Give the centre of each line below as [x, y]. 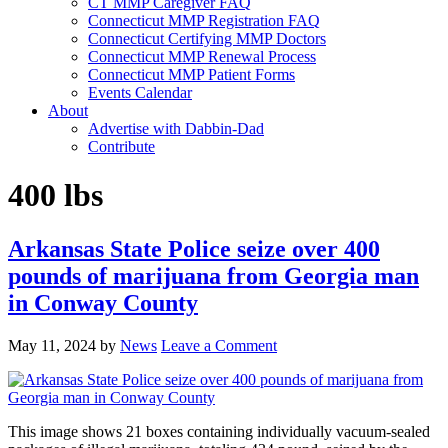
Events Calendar [140, 92]
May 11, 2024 [52, 345]
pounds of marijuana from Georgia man [213, 275]
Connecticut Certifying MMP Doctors [207, 38]
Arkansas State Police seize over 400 [194, 248]
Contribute [121, 146]
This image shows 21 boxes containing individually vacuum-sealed [219, 431]
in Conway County [103, 302]
